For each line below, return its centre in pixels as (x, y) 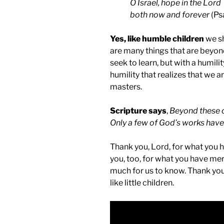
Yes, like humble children (157, 39)
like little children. (142, 183)
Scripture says (138, 111)
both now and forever (170, 15)
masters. (126, 87)
